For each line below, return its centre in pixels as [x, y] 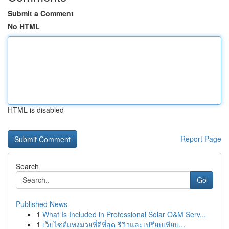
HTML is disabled [36, 110]
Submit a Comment [41, 13]
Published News [42, 204]
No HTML [24, 26]
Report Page [201, 139]
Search [27, 166]
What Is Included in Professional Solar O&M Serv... [124, 214]
